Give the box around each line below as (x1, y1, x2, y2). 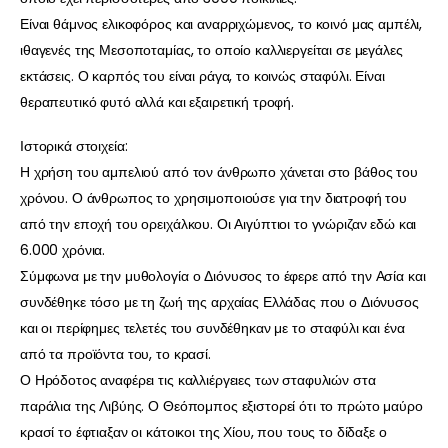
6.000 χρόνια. (20, 240, 106, 261)
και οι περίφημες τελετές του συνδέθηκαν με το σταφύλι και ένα (20, 318, 405, 339)
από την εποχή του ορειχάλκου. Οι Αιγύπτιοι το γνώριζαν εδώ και (20, 214, 417, 235)
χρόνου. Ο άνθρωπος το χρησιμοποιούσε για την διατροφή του (20, 188, 408, 209)
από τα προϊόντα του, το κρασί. (20, 344, 211, 365)
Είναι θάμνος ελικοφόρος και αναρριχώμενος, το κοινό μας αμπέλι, (20, 14, 423, 35)
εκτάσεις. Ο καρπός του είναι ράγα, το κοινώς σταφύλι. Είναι (20, 66, 385, 87)
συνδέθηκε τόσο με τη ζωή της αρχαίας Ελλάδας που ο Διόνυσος (20, 292, 419, 313)
